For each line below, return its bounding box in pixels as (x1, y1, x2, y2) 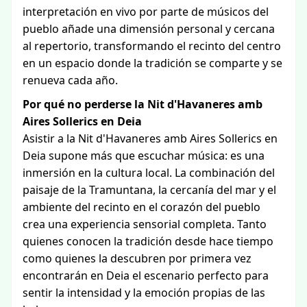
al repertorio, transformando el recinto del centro (23, 38, 281, 53)
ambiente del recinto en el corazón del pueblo (23, 199, 260, 214)
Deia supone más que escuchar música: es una (23, 148, 265, 163)
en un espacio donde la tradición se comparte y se (23, 56, 282, 71)
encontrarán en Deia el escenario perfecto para (23, 268, 269, 283)
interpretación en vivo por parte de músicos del (23, 4, 269, 19)
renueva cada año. (23, 73, 118, 88)
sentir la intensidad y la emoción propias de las (23, 285, 265, 300)
